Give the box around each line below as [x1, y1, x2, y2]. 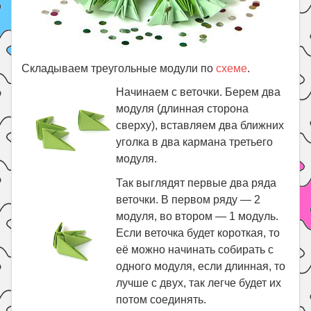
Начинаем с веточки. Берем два [116, 86, 281, 98]
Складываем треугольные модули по [22, 62, 214, 74]
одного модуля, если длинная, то [116, 260, 286, 272]
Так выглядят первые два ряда [116, 177, 277, 189]
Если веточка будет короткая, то [116, 227, 280, 239]
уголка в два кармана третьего [116, 136, 274, 148]
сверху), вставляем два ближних [116, 119, 285, 131]
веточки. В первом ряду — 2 [116, 194, 261, 205]
